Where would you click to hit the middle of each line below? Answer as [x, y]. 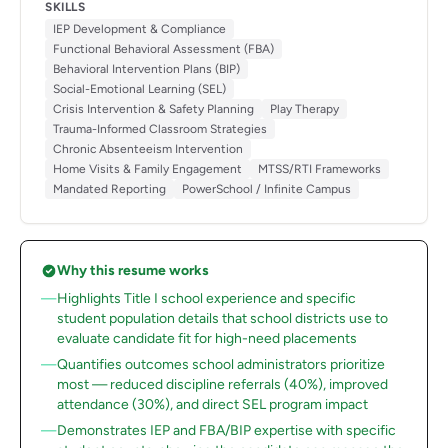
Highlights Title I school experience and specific [206, 298]
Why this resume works [133, 270]
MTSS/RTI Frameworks [319, 169]
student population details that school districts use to [222, 318]
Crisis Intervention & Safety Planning [153, 109]
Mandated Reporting [109, 189]
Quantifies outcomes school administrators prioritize [221, 364]
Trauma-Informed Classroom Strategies [160, 129]
